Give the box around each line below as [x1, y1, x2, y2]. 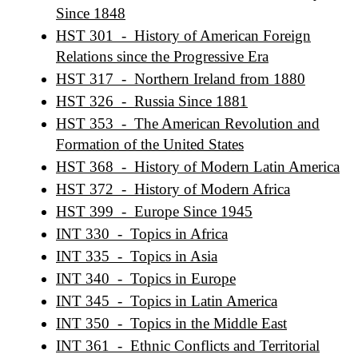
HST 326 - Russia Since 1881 [56, 93, 248, 109]
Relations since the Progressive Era [56, 48, 268, 65]
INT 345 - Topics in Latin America [56, 292, 277, 309]
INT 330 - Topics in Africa [56, 225, 228, 242]
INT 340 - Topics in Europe [56, 270, 236, 287]
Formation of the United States [56, 136, 244, 153]
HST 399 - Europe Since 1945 [56, 203, 253, 220]
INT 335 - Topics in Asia [56, 248, 217, 265]
